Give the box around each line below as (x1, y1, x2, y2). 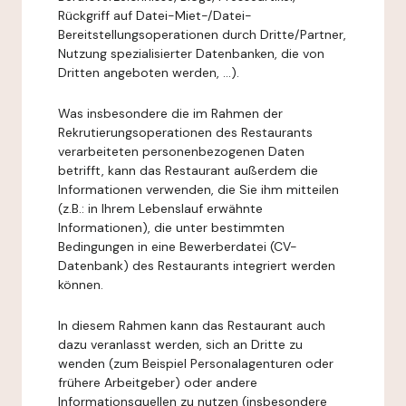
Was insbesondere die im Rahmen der (58, 105, 283, 121)
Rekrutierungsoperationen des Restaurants (58, 124, 313, 140)
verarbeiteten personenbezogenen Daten (58, 143, 304, 159)
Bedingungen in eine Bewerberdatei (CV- (58, 238, 297, 255)
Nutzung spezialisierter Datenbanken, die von (58, 45, 324, 62)
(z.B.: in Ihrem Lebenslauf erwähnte (58, 200, 263, 217)
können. (58, 276, 103, 293)
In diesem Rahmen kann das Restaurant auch (58, 317, 325, 333)
